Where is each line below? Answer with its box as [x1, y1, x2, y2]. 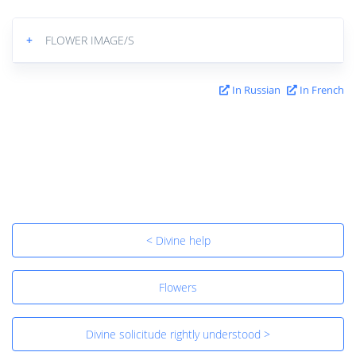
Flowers [159, 279, 197, 295]
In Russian [230, 82, 281, 97]
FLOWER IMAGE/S [45, 32, 134, 48]
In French [297, 82, 344, 97]
